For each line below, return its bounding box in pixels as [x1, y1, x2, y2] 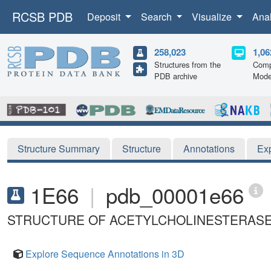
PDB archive [154, 70, 197, 82]
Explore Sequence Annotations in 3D [25, 246, 184, 261]
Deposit [87, 10, 123, 24]
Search [140, 10, 174, 24]
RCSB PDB [12, 8, 73, 25]
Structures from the [154, 59, 221, 70]
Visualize [192, 10, 235, 24]
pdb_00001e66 [106, 179, 244, 210]
